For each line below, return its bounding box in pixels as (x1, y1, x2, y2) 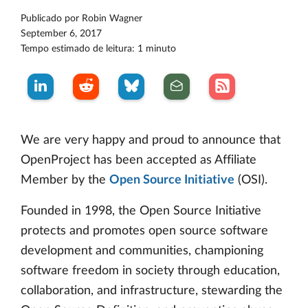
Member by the (21, 173, 109, 186)
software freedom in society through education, (21, 264, 280, 277)
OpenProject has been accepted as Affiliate (21, 153, 256, 166)
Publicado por (21, 13, 82, 23)
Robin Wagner (82, 13, 142, 23)
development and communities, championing (21, 244, 263, 257)
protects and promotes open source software (21, 224, 268, 237)
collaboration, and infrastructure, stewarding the (21, 284, 283, 297)
